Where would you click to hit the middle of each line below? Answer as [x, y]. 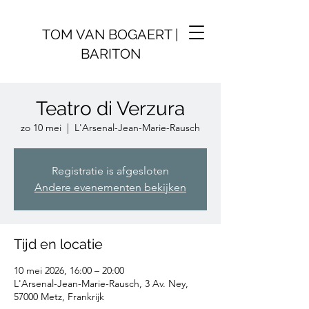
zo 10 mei [41, 128]
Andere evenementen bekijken [110, 187]
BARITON [110, 54]
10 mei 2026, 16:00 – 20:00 [69, 270]
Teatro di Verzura [110, 109]
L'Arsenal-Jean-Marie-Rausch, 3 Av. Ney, [101, 283]
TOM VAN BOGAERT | [110, 34]
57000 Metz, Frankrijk [59, 297]
